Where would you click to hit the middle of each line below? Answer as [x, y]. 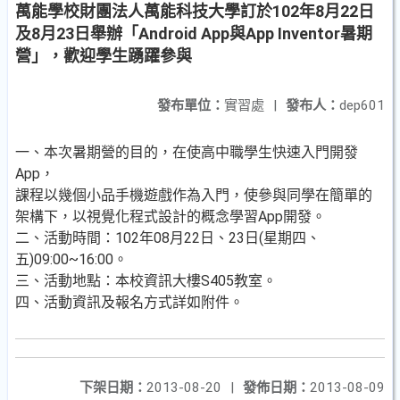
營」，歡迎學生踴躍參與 [104, 56]
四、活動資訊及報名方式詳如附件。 [129, 302]
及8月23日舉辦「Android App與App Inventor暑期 [194, 33]
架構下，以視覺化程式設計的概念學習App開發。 [171, 217]
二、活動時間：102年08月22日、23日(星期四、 [168, 238]
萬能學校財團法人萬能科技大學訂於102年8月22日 [195, 11]
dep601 [362, 105]
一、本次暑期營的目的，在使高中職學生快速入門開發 [187, 152]
